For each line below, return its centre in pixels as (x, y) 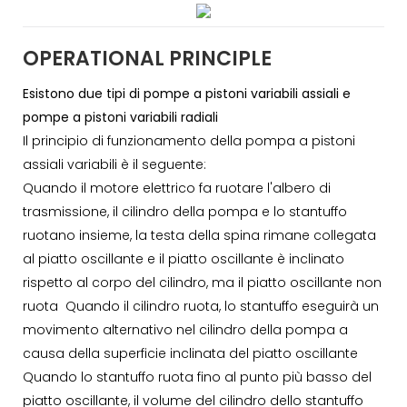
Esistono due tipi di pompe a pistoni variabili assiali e (187, 93)
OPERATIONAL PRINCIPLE (147, 58)
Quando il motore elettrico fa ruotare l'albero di (177, 188)
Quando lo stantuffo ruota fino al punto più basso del (197, 377)
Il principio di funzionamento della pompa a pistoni (189, 140)
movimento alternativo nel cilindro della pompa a (185, 329)
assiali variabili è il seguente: (114, 164)
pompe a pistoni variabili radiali (120, 117)
